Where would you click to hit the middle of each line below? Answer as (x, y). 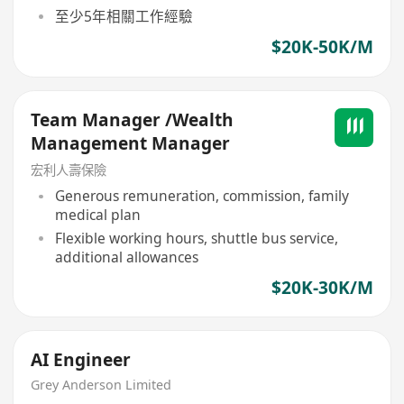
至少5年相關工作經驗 (124, 17)
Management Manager (131, 143)
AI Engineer (81, 360)
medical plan (97, 215)
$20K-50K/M (322, 47)
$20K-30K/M (322, 287)
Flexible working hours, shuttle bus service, (196, 239)
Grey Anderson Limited (101, 385)
